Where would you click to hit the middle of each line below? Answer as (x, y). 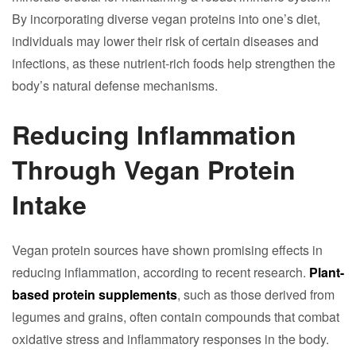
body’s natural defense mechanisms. (115, 85)
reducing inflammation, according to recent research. (161, 272)
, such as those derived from (256, 294)
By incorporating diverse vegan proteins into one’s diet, (166, 19)
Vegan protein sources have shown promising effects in (167, 250)
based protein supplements (95, 294)
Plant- (327, 272)
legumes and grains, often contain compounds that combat (176, 317)
